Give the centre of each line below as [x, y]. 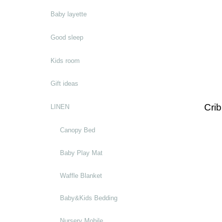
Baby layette [68, 14]
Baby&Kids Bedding [89, 198]
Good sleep [67, 37]
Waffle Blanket [81, 175]
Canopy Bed [78, 130]
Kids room [65, 60]
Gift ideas [64, 84]
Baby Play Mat [81, 153]
